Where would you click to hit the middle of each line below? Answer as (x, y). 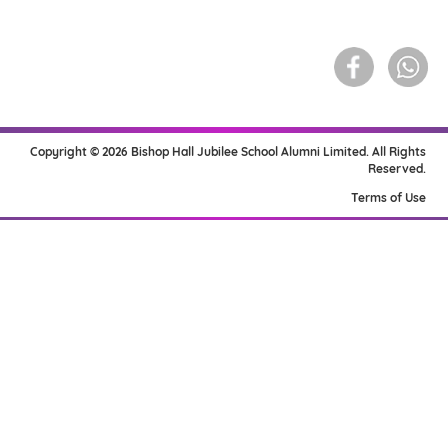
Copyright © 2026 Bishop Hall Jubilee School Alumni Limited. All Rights (227, 151)
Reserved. (396, 168)
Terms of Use (388, 197)
